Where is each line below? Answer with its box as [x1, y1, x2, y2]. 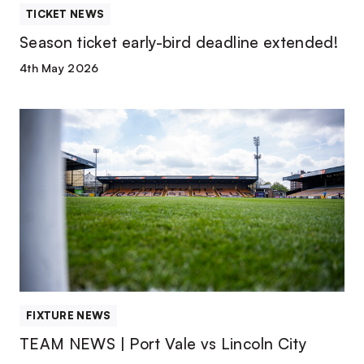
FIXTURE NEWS [26, 309, 111, 322]
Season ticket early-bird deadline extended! [19, 32, 339, 52]
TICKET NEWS [26, 7, 105, 20]
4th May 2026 [19, 61, 99, 75]
